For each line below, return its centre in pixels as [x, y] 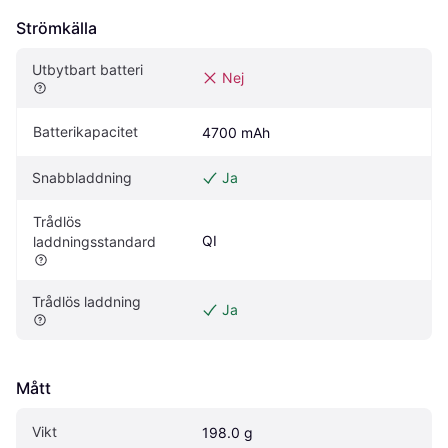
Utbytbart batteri [87, 69]
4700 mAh [236, 132]
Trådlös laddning [86, 301]
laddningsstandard [94, 241]
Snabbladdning [82, 177]
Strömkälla [56, 27]
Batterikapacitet [85, 131]
